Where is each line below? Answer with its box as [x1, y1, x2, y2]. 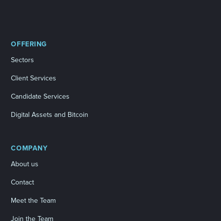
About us [11, 159, 39, 168]
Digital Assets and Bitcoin [11, 110, 89, 119]
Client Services [11, 74, 57, 82]
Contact [11, 178, 35, 186]
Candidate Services [11, 92, 70, 101]
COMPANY [11, 144, 48, 152]
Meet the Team [11, 196, 56, 205]
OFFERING [11, 39, 47, 48]
